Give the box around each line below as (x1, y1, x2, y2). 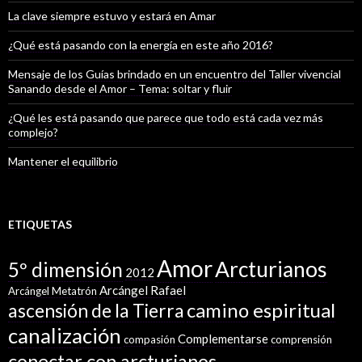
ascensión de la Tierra (8, 300, 184, 322)
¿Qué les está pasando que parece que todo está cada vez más (8, 111, 323, 125)
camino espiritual (187, 298, 335, 322)
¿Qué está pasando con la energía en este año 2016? (8, 38, 273, 53)
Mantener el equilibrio (8, 154, 118, 169)
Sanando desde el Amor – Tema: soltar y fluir (8, 82, 232, 96)
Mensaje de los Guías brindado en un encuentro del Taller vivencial (8, 67, 341, 82)
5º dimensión (8, 258, 123, 282)
